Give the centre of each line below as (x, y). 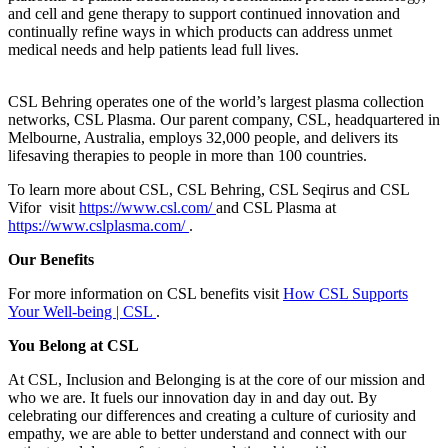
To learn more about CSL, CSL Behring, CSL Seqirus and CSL (208, 189)
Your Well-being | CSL (82, 311)
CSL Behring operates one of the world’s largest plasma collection (216, 101)
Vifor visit (43, 207)
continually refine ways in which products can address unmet (200, 31)
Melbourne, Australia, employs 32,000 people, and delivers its (203, 137)
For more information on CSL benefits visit (145, 293)
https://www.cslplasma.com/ (98, 225)
